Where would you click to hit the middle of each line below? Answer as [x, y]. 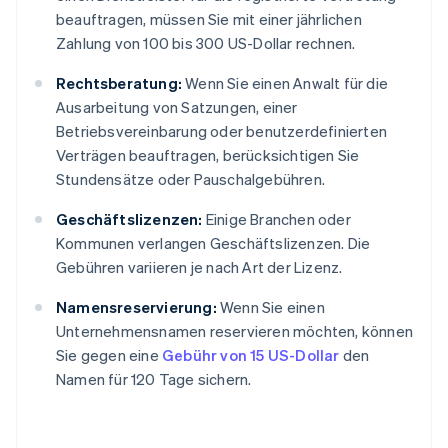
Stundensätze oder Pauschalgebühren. [190, 179]
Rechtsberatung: [119, 83]
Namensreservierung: [136, 307]
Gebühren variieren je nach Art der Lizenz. [199, 267]
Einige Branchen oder [276, 219]
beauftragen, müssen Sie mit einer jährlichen [209, 19]
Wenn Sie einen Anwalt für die [285, 83]
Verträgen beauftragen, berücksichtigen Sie [208, 155]
